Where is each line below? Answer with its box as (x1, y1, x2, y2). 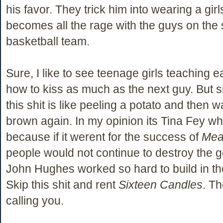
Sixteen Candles (118, 178, 203, 191)
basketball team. (6, 34, 90, 48)
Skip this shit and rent (6, 178, 118, 191)
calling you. (6, 194, 64, 207)
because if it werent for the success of (6, 130, 202, 143)
